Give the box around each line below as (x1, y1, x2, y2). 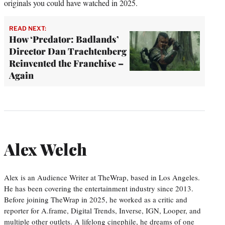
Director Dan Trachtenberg (9, 45, 127, 57)
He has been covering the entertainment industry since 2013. (4, 183, 193, 193)
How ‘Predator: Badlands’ (9, 33, 119, 45)
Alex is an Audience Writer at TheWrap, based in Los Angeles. (4, 172, 200, 182)
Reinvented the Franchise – (9, 57, 124, 69)
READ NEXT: (9, 24, 46, 32)
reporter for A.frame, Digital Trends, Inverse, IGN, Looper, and (4, 205, 201, 215)
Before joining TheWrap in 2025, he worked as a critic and (4, 194, 187, 204)
